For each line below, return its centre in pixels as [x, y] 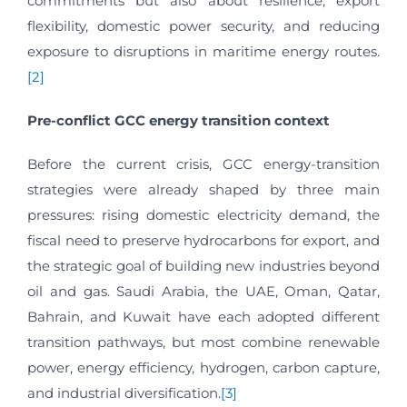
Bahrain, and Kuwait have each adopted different [203, 317]
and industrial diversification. [124, 393]
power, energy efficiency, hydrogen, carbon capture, [203, 368]
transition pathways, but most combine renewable [203, 342]
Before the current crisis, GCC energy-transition [203, 164]
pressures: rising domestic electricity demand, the [203, 215]
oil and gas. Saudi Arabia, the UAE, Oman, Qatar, [203, 292]
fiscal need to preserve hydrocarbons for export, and [203, 241]
